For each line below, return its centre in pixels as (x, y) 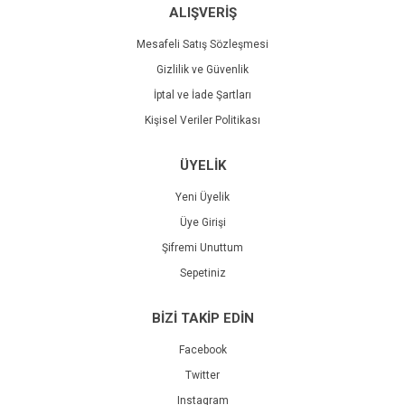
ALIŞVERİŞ (202, 13)
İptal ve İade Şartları (202, 95)
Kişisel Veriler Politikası (202, 120)
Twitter (202, 375)
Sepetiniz (202, 273)
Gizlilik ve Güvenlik (202, 70)
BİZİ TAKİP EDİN (202, 318)
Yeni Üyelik (202, 197)
